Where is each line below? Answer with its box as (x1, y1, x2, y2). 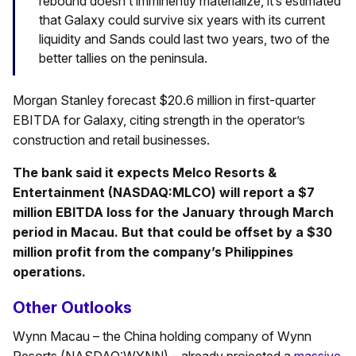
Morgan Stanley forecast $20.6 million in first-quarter (13, 91, 315, 108)
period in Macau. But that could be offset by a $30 (13, 223, 332, 240)
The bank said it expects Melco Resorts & (13, 164, 277, 180)
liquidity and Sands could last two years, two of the (39, 30, 330, 47)
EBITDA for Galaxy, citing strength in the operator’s (13, 111, 305, 128)
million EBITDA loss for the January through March (13, 203, 334, 220)
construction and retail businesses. (13, 131, 210, 148)
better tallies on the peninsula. (39, 49, 207, 66)
